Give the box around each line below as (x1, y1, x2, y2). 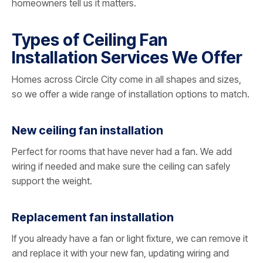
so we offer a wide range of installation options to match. (12, 88, 249, 100)
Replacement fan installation (12, 210, 174, 225)
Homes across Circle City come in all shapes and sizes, (12, 73, 241, 86)
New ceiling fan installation (12, 123, 163, 138)
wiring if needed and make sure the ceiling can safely (12, 160, 230, 173)
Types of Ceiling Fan (12, 30, 167, 50)
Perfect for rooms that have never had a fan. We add (12, 146, 232, 158)
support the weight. (12, 175, 92, 187)
